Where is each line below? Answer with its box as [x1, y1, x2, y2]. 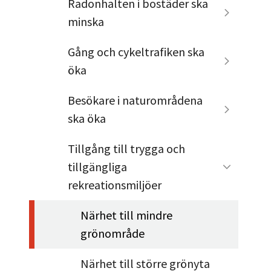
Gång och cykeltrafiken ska [68, 44, 205, 59]
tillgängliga [68, 158, 128, 174]
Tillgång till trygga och [68, 140, 186, 156]
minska [68, 13, 105, 29]
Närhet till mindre [80, 207, 173, 223]
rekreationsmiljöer [68, 177, 162, 192]
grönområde [80, 225, 145, 241]
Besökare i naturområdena [68, 92, 203, 108]
